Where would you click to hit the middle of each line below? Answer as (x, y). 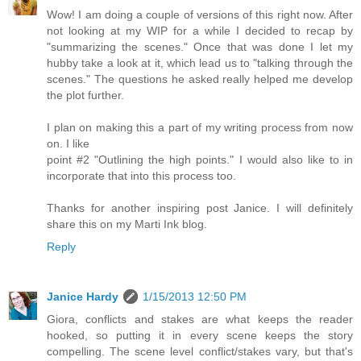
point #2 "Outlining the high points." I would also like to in (200, 159)
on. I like (68, 143)
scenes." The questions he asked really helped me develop (200, 79)
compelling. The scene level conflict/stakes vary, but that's (200, 351)
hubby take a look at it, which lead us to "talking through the (200, 62)
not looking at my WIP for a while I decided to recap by (200, 30)
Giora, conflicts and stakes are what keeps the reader (200, 319)
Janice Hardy (83, 296)
